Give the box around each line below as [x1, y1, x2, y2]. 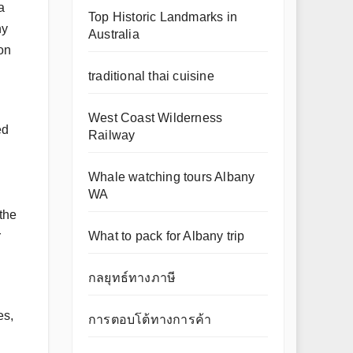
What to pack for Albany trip [88, 229, 245, 243]
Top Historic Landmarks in [88, 10, 237, 24]
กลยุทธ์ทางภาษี [88, 271, 176, 284]
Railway [88, 128, 136, 142]
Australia [88, 28, 139, 41]
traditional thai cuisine [88, 69, 214, 83]
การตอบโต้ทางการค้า [88, 313, 212, 326]
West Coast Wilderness [88, 111, 223, 124]
